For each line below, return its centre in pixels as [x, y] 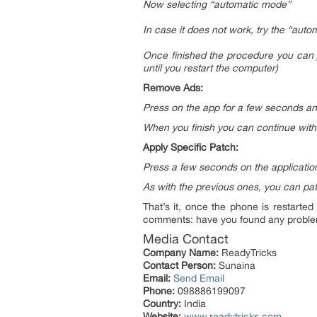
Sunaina [236, 265]
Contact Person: [179, 265]
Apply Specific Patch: [191, 147]
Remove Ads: [173, 88]
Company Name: [181, 253]
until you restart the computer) [211, 68]
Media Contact [186, 239]
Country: [162, 304]
